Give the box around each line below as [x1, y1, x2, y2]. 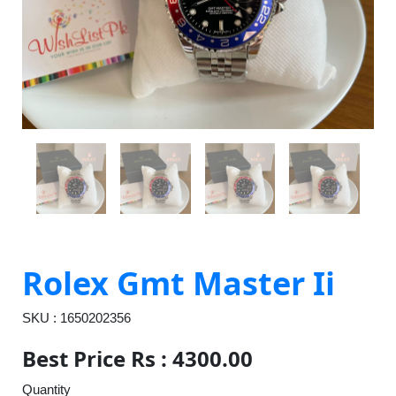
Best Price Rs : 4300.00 [22, 343, 253, 373]
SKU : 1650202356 [60, 309, 131, 325]
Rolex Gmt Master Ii [22, 261, 335, 305]
